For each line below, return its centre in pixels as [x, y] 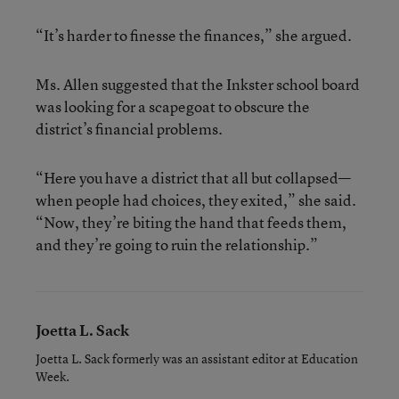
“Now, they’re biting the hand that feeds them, [191, 222]
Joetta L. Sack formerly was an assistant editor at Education [197, 358]
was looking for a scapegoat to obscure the [173, 106]
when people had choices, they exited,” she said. [196, 200]
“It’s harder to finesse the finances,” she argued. [194, 35]
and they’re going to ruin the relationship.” [177, 244]
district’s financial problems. [129, 129]
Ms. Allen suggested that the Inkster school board [198, 84]
